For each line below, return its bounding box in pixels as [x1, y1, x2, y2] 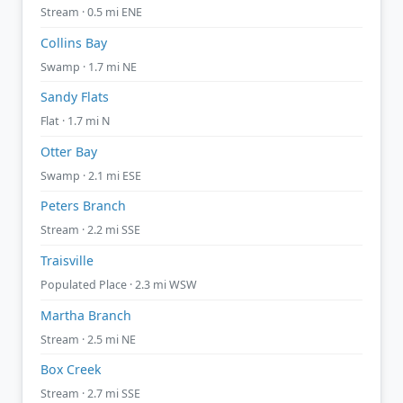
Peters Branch [40, 197, 126, 215]
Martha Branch [40, 306, 131, 324]
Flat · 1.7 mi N [40, 113, 110, 130]
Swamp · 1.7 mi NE [40, 58, 137, 75]
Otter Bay [40, 142, 97, 160]
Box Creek [40, 361, 102, 379]
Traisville [40, 251, 94, 269]
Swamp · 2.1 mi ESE [40, 167, 141, 184]
